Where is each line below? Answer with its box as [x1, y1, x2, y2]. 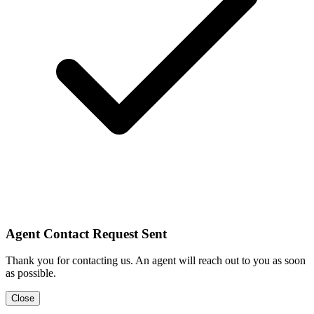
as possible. [6, 267, 56, 280]
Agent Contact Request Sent [6, 226, 167, 241]
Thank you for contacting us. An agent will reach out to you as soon [6, 254, 306, 267]
